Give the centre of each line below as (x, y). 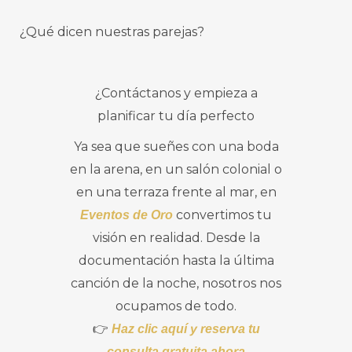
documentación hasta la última (176, 260)
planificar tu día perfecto (176, 115)
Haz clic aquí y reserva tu (185, 328)
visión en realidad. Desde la (176, 237)
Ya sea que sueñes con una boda (176, 146)
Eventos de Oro (126, 214)
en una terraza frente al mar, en (176, 192)
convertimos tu (222, 214)
